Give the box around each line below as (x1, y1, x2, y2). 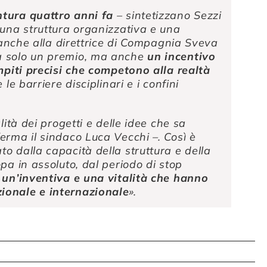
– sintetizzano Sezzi (113, 8, 222, 23)
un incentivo (147, 49, 216, 64)
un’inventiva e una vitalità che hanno (2, 171, 209, 185)
